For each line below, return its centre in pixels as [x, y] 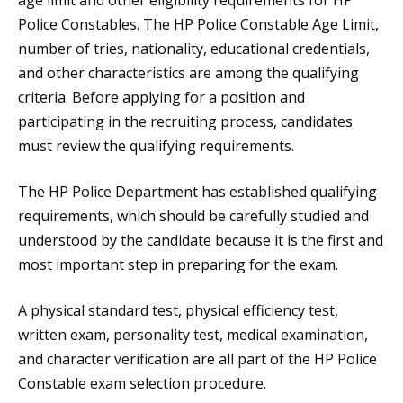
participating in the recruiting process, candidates [185, 122]
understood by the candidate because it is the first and [201, 241]
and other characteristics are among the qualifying [188, 73]
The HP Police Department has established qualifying [197, 192]
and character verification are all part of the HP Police [197, 359]
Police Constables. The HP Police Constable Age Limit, [198, 25]
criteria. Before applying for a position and [161, 98]
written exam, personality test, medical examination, [193, 335]
